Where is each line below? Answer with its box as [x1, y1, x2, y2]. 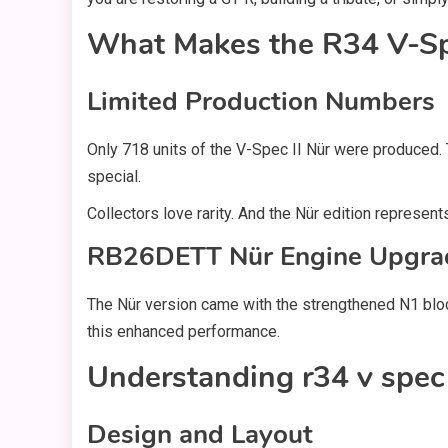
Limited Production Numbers [87, 84, 435, 120]
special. [87, 167, 141, 187]
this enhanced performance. [87, 322, 280, 342]
